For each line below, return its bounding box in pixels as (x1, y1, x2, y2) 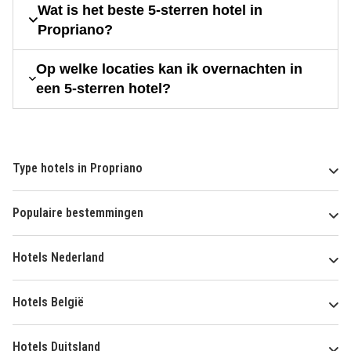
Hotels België (13, 294, 84, 309)
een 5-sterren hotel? (35, 80, 171, 96)
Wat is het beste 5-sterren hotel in (38, 2, 263, 18)
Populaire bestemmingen (13, 204, 143, 220)
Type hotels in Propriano (13, 160, 143, 175)
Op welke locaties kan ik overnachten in (35, 60, 302, 77)
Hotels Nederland (13, 249, 104, 265)
